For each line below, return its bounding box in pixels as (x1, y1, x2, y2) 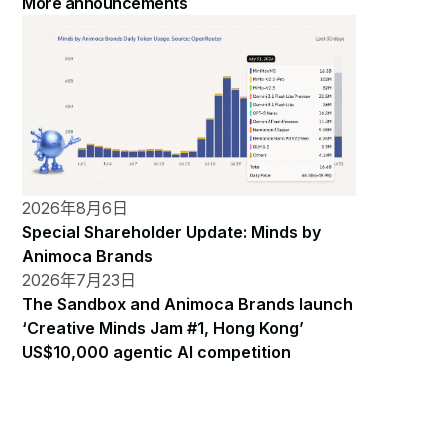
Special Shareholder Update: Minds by (22, 221, 322, 242)
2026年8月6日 (22, 197, 129, 218)
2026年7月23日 (22, 269, 137, 290)
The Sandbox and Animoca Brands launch (22, 293, 354, 314)
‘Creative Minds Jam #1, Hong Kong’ (22, 317, 305, 338)
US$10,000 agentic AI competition (22, 341, 292, 362)
